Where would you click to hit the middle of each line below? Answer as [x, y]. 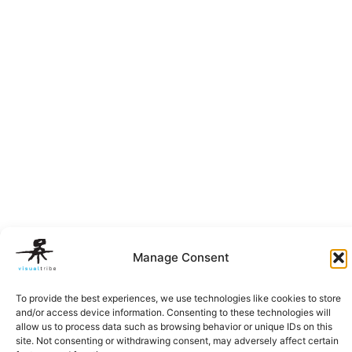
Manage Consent [181, 257]
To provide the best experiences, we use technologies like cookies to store [178, 298]
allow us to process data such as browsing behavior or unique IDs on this [174, 326]
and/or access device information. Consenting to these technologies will [173, 312]
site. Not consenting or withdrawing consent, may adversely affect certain [177, 341]
